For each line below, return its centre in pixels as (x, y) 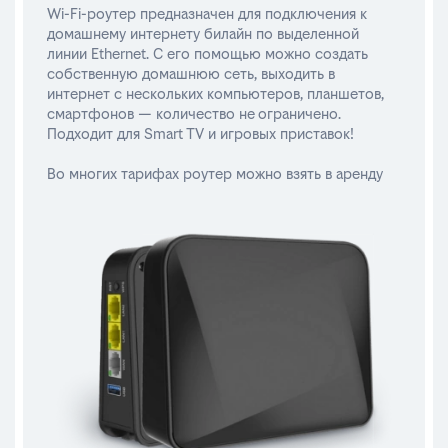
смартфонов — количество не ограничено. (194, 113)
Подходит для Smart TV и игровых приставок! (200, 133)
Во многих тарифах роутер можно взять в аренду (215, 173)
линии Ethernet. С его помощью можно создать (207, 53)
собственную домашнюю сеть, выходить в (191, 73)
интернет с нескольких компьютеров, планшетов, (215, 93)
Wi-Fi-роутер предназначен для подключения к (207, 13)
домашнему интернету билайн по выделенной (203, 33)
